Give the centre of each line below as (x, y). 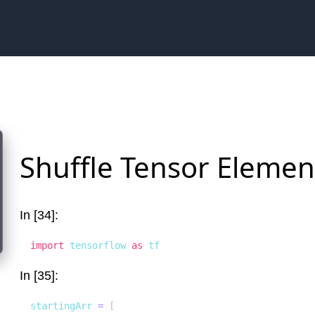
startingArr (64, 306)
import (47, 245)
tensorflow (98, 245)
